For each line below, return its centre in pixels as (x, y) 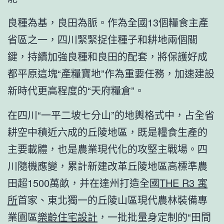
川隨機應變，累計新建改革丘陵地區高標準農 (107, 165)
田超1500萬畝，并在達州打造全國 (83, 182)
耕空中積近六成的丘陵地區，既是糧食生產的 (107, 131)
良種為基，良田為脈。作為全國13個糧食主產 (108, 22)
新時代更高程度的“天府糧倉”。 (76, 90)
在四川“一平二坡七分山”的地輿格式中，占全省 (111, 114)
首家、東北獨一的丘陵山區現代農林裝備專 (112, 199)
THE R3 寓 (183, 182)
